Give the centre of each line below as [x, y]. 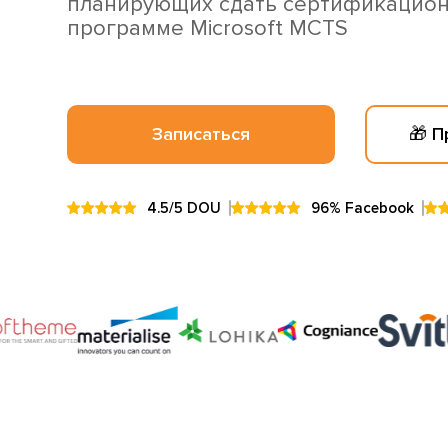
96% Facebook [363, 208]
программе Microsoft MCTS [208, 28]
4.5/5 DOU [184, 208]
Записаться [201, 134]
